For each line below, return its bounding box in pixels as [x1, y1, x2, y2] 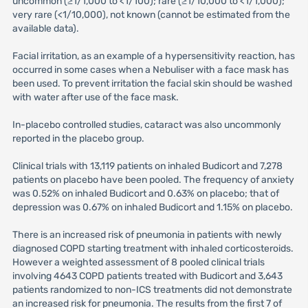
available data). [12, 23, 79, 34]
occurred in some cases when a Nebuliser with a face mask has [12, 64, 289, 76]
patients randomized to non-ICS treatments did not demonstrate [12, 284, 292, 296]
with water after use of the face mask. [12, 91, 179, 103]
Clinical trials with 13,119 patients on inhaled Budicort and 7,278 [12, 160, 283, 172]
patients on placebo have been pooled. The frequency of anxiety [12, 174, 294, 186]
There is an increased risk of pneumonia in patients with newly [12, 229, 282, 241]
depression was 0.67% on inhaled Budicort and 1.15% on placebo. [12, 201, 293, 213]
